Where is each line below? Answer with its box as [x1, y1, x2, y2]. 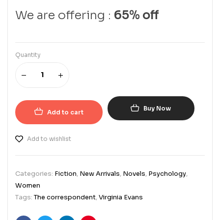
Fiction [55, 169, 77, 178]
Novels [123, 169, 145, 178]
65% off [114, 7, 159, 23]
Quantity [15, 51, 41, 58]
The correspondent [34, 192, 96, 201]
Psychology [148, 169, 186, 178]
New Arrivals [80, 169, 120, 178]
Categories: [15, 169, 55, 178]
